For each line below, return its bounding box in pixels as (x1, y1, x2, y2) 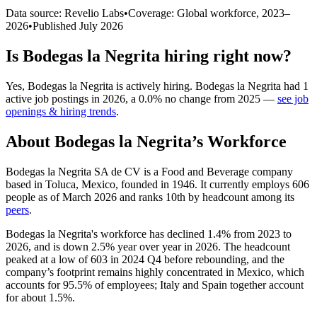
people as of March (6, 190, 94, 203)
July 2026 (79, 19, 123, 32)
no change (165, 92, 211, 105)
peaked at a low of (6, 253, 91, 265)
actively (126, 79, 161, 92)
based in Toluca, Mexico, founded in (6, 178, 172, 190)
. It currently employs (195, 178, 292, 190)
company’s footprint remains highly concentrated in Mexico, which (6, 265, 304, 278)
